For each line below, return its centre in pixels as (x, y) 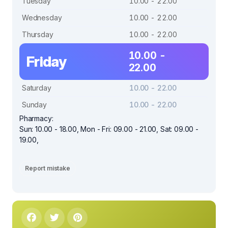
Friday (46, 61)
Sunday (34, 104)
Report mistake (48, 168)
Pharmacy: (36, 118)
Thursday (38, 34)
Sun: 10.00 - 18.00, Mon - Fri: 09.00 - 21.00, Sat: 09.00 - (109, 129)
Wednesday (42, 17)
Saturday (37, 88)
